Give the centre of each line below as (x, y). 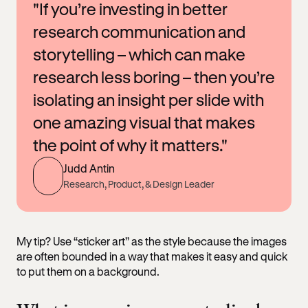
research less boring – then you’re (154, 77)
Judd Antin (89, 168)
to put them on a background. (89, 271)
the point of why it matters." (130, 145)
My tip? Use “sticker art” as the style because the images (152, 241)
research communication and (139, 31)
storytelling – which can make (139, 54)
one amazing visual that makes (144, 122)
